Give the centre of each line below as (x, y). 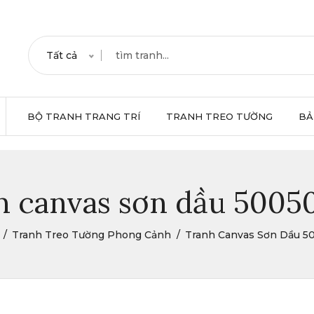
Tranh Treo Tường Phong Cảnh (91, 235)
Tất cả (62, 55)
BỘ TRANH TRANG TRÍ (84, 116)
